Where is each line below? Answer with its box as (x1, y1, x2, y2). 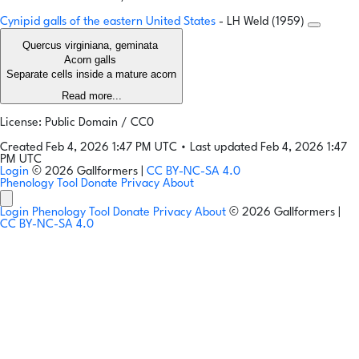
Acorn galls (63, 54, 119, 67)
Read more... (61, 90, 122, 103)
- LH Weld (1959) (219, 16, 308, 29)
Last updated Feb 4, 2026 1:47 (190, 142, 347, 155)
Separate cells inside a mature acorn (6, 68, 176, 81)
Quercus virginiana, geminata (22, 39, 161, 52)
